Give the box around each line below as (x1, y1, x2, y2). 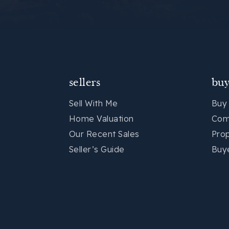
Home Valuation (68, 113, 134, 124)
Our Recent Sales (68, 128, 140, 139)
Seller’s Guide (68, 144, 125, 154)
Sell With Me (68, 98, 118, 108)
